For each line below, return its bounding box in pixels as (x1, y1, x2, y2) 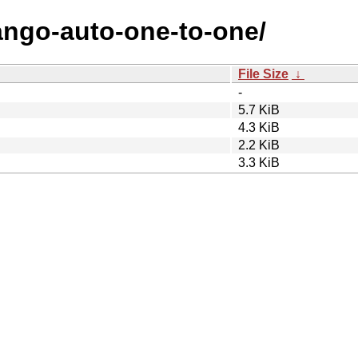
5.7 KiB (238, 102, 280, 117)
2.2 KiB (238, 137, 280, 152)
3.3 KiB (238, 155, 280, 169)
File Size (238, 66, 288, 81)
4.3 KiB (238, 120, 280, 134)
